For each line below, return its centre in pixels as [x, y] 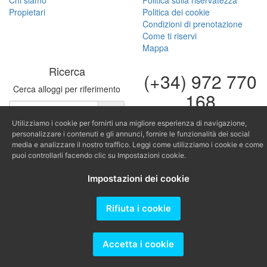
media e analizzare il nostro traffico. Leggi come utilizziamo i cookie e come [138, 145]
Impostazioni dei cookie [138, 178]
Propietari [27, 12]
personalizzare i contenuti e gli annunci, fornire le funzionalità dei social [131, 134]
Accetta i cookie [138, 244]
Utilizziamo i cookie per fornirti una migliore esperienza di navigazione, [129, 123]
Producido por [35, 180]
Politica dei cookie [176, 12]
